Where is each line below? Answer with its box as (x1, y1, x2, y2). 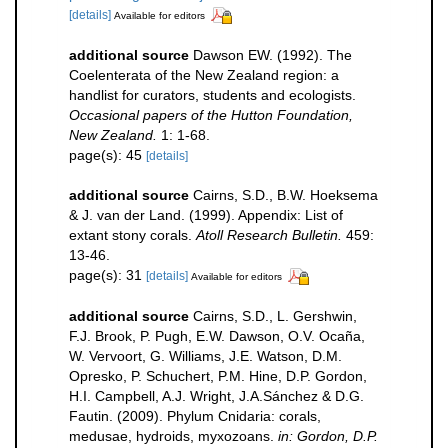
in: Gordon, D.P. (278, 427, 378, 444)
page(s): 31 (69, 266, 146, 283)
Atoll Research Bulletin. (196, 226, 342, 243)
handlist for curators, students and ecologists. (69, 86, 356, 103)
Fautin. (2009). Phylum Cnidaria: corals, (69, 407, 321, 424)
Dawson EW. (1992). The (193, 46, 352, 63)
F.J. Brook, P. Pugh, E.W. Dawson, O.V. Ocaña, (69, 327, 365, 344)
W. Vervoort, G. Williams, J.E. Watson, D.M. (69, 347, 342, 364)
